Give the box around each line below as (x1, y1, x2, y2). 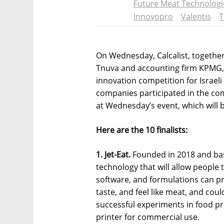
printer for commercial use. (96, 211, 199, 222)
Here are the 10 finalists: (96, 124, 187, 135)
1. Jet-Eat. (96, 149, 130, 160)
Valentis (181, 11, 211, 22)
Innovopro (133, 11, 173, 22)
